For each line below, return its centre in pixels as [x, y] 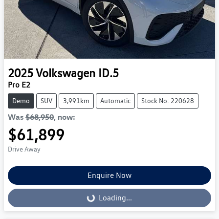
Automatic [115, 100]
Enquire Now [109, 175]
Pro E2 [19, 85]
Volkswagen [66, 73]
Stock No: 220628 [168, 100]
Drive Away [24, 149]
